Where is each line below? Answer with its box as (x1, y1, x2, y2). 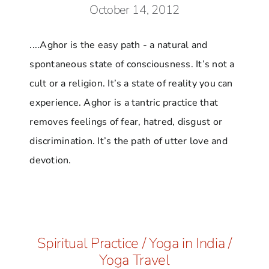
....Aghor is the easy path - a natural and (29, 38, 208, 52)
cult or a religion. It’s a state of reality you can (29, 77, 233, 91)
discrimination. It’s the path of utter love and (29, 134, 228, 148)
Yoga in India (148, 233, 225, 253)
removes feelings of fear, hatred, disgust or (29, 115, 223, 129)
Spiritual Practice (37, 233, 139, 253)
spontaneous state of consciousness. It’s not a (29, 58, 235, 71)
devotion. (29, 154, 71, 168)
